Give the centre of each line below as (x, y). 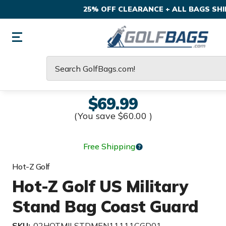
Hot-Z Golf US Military (100, 186)
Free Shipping (109, 146)
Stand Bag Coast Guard (105, 206)
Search (59, 62)
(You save (95, 116)
